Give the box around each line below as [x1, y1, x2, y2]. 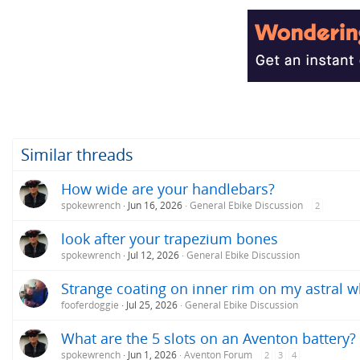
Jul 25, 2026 [126, 297, 178, 312]
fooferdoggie [61, 297, 119, 312]
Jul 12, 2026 [128, 247, 179, 262]
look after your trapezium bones [61, 228, 278, 248]
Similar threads [21, 143, 133, 166]
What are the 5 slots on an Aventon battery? [61, 328, 356, 348]
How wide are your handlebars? [61, 178, 275, 198]
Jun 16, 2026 [128, 198, 182, 212]
